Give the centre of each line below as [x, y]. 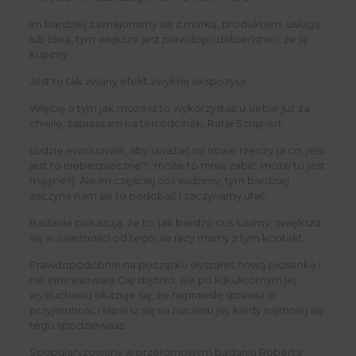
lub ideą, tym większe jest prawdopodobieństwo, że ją [168, 39]
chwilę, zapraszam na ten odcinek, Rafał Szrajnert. [157, 124]
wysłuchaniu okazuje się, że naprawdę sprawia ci [152, 295]
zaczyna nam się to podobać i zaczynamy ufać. [148, 196]
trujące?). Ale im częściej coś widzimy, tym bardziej [159, 181]
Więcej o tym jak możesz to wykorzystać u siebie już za [169, 108]
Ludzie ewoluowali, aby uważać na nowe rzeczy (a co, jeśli [177, 151]
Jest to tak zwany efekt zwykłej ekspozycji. [139, 81]
